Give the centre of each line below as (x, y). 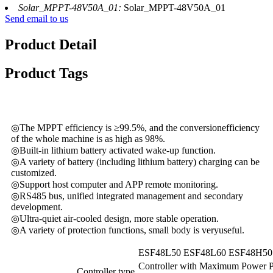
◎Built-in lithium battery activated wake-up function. (113, 150)
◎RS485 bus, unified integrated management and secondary (127, 196)
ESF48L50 (160, 252)
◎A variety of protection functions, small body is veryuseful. (128, 230)
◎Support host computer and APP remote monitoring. (115, 184)
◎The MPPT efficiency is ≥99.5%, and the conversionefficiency (135, 127)
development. (37, 207)
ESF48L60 (205, 252)
